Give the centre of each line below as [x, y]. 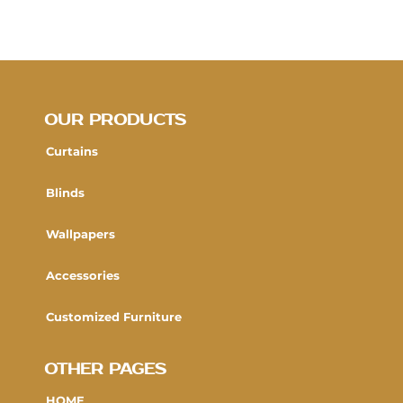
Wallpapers [81, 234]
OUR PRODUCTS [115, 121]
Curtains [72, 152]
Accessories [83, 276]
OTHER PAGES [105, 370]
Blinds [65, 193]
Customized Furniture [114, 317]
